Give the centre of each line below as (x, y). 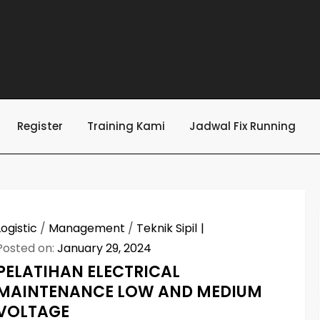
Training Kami (126, 126)
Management (87, 228)
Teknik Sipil (167, 228)
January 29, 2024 (105, 248)
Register (40, 126)
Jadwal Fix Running (242, 126)
